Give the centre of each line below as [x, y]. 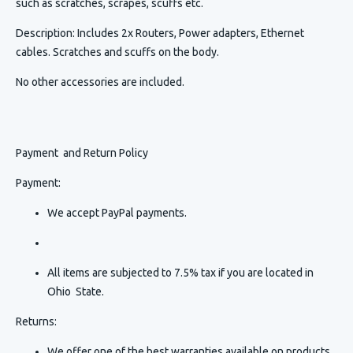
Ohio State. [76, 292]
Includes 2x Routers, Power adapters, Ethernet [191, 33]
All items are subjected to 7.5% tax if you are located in [180, 273]
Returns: [36, 322]
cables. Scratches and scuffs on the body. [117, 52]
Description [44, 33]
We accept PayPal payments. [117, 213]
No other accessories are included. [104, 82]
